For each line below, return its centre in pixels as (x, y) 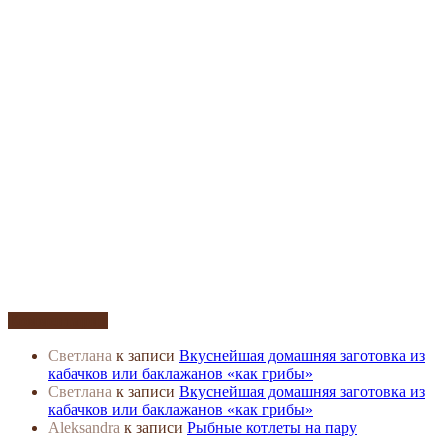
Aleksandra (84, 427)
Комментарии (58, 320)
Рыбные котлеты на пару (272, 427)
